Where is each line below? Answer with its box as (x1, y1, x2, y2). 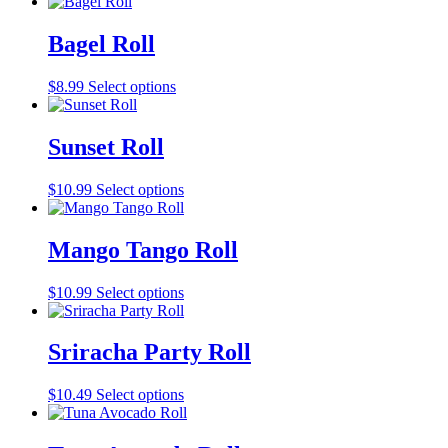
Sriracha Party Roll (48, 339, 251, 366)
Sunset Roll (48, 133, 164, 160)
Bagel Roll (48, 30, 155, 57)
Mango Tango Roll (48, 236, 238, 263)
